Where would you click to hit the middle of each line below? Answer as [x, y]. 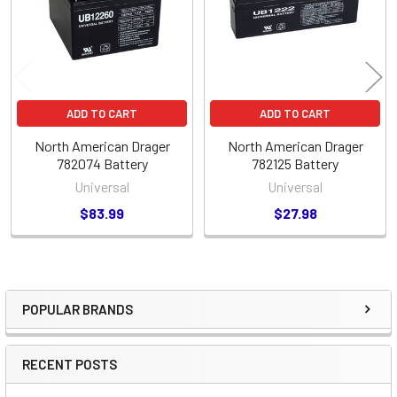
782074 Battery [102, 163]
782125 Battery [295, 163]
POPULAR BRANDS [78, 309]
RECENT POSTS [70, 364]
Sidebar [66, 327]
